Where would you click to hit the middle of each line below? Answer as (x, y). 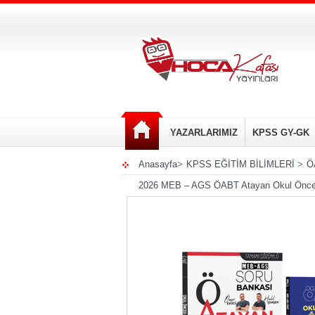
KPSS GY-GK (281, 133)
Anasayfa (158, 164)
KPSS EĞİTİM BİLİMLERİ (240, 164)
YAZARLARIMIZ (204, 133)
